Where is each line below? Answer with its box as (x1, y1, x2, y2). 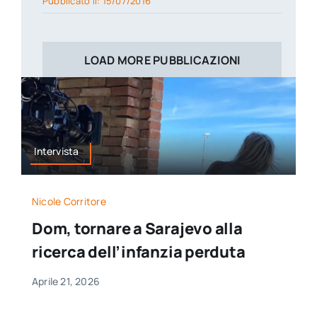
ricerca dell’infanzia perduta (31, 241, 246, 263)
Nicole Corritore (31, 195, 106, 209)
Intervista (34, 144, 79, 158)
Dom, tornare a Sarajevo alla (31, 218, 243, 240)
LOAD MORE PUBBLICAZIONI (83, 52, 241, 69)
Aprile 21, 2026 (31, 275, 100, 289)
